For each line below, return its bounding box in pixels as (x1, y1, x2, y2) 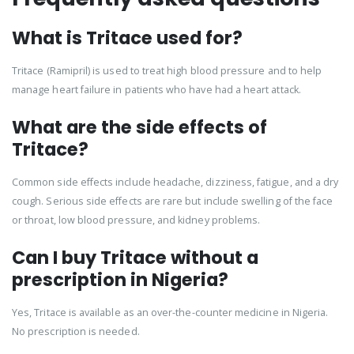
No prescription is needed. (12, 325, 140, 339)
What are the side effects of (12, 115, 267, 141)
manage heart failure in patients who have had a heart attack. (12, 83, 301, 97)
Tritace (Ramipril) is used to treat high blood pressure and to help (12, 64, 322, 78)
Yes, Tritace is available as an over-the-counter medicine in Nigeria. (12, 306, 329, 320)
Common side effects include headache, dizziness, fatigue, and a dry (12, 175, 339, 190)
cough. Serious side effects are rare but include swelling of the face (12, 194, 333, 209)
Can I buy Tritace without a (12, 245, 258, 271)
